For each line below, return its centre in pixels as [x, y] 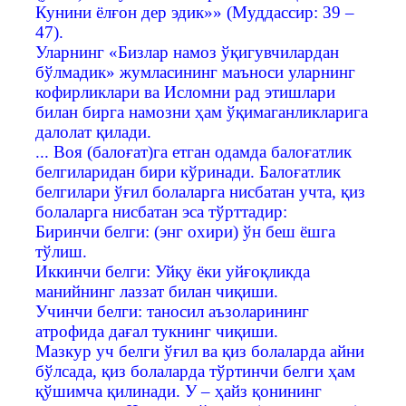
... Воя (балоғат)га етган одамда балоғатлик [193, 151]
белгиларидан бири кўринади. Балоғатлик [188, 171]
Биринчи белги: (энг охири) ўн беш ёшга [185, 231]
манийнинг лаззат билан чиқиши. [157, 291]
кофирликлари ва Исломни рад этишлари [185, 92]
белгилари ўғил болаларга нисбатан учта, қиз [200, 191]
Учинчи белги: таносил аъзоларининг [172, 311]
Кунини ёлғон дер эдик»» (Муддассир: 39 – [195, 12]
